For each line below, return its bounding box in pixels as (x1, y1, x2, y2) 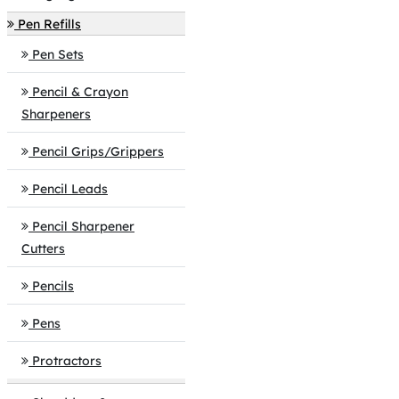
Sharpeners (21, 106, 91, 122)
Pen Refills (18, 16, 81, 32)
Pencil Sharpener (32, 218, 134, 234)
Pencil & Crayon (32, 84, 128, 100)
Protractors (32, 353, 102, 369)
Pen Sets (32, 46, 84, 62)
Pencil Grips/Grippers (32, 143, 164, 159)
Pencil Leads (32, 181, 108, 197)
